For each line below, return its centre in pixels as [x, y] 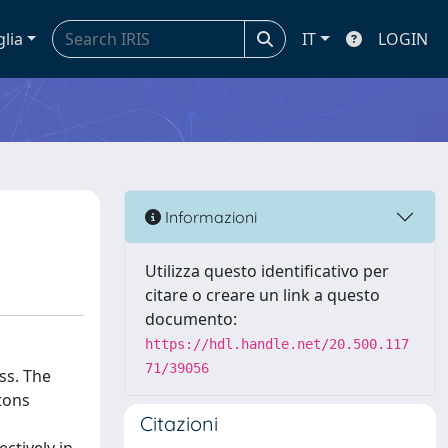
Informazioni [209, 216]
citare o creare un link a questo [262, 295]
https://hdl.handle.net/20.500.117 [277, 344]
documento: [191, 319]
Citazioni [179, 423]
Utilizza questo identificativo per [267, 271]
